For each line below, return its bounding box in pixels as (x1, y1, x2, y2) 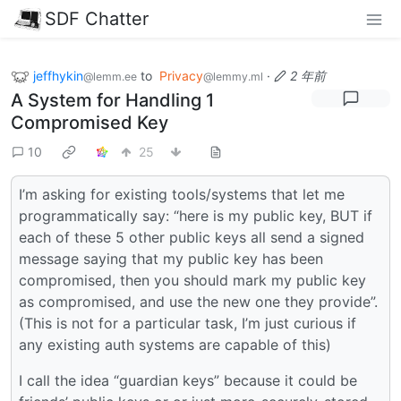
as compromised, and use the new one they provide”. (19, 293, 378, 311)
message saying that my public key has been (19, 250, 323, 269)
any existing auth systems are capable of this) (19, 336, 331, 354)
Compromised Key (11, 112, 168, 134)
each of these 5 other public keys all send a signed (19, 228, 364, 247)
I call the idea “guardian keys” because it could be (19, 371, 357, 390)
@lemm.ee (83, 69, 137, 83)
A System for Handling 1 (11, 90, 214, 112)
